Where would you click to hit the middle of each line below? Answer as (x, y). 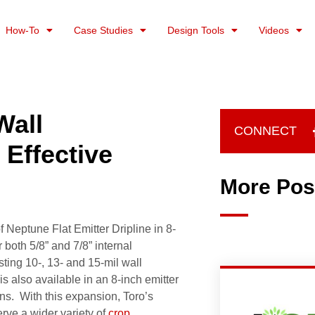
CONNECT (265, 131)
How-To (23, 30)
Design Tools (196, 30)
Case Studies (104, 30)
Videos (274, 30)
